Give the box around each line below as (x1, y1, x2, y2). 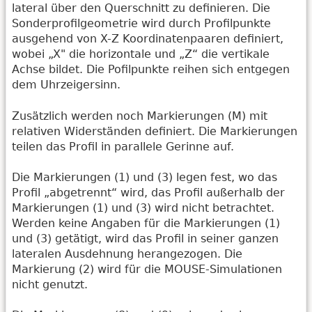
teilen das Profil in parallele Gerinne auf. (12, 139, 234, 153)
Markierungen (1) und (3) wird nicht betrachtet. (12, 201, 274, 214)
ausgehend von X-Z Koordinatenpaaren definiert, (12, 32, 283, 46)
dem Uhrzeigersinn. (12, 78, 120, 92)
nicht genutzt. (12, 277, 88, 291)
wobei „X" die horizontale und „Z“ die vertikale (12, 47, 270, 61)
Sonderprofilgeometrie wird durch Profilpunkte (12, 17, 271, 31)
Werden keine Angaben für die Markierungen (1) (12, 216, 280, 230)
